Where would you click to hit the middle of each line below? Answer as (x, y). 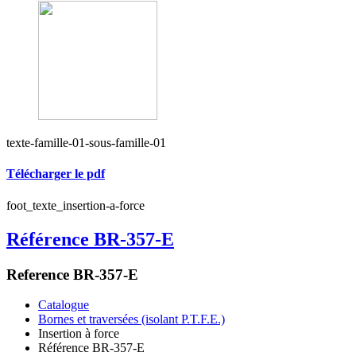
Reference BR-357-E (72, 274)
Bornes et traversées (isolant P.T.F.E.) (132, 319)
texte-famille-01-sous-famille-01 (86, 143)
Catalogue (64, 305)
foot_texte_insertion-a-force (75, 205)
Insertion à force (79, 334)
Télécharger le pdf (56, 174)
